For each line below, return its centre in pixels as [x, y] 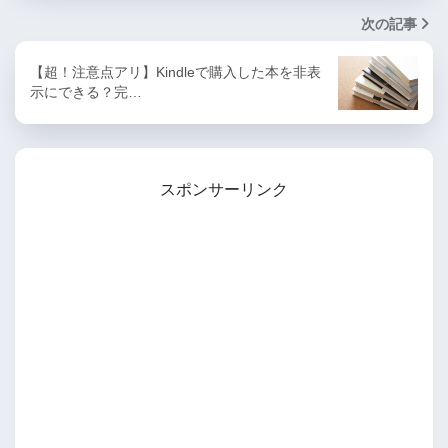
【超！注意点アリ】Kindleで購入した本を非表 [175, 72]
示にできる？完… [86, 92]
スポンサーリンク [224, 190]
